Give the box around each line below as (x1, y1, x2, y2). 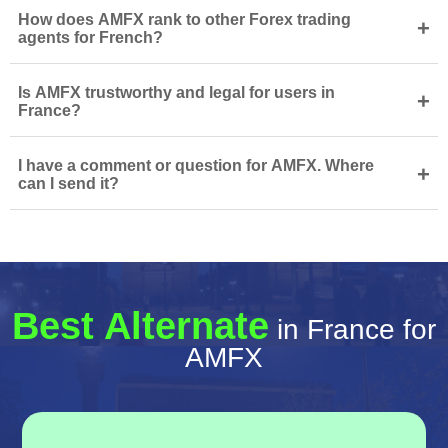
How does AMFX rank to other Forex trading (18, 11, 351, 28)
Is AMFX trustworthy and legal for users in (18, 84, 335, 101)
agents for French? (18, 29, 163, 46)
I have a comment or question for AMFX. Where (18, 157, 374, 174)
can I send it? (18, 175, 119, 192)
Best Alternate (12, 305, 269, 347)
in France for (269, 314, 436, 345)
